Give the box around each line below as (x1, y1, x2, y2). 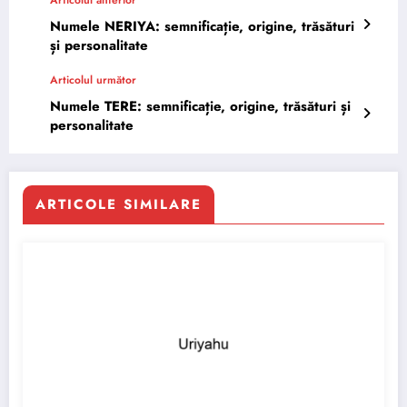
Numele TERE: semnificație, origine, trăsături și (50, 95, 351, 116)
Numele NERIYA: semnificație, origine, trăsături (50, 15, 354, 36)
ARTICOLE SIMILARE (35, 194, 202, 214)
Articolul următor (50, 71, 136, 88)
